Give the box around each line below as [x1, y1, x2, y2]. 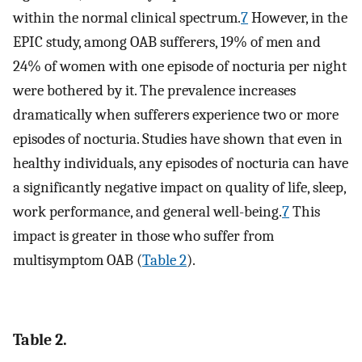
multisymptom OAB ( [13, 250, 142, 269]
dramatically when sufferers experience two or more [13, 105, 339, 124]
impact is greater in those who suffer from [13, 226, 274, 245]
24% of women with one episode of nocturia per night [13, 57, 347, 75]
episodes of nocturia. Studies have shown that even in [13, 129, 343, 148]
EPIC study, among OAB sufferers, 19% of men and [13, 32, 321, 51]
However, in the [248, 8, 347, 27]
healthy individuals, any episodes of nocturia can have [13, 154, 348, 172]
